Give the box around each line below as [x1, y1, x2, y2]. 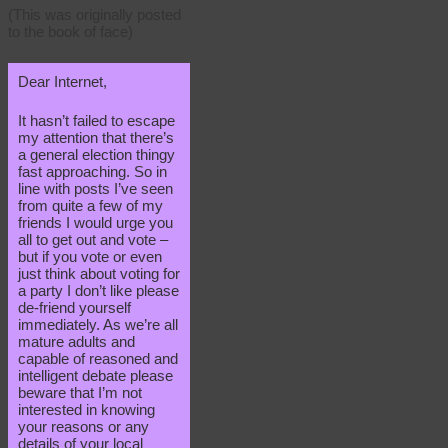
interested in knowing [18, 401, 155, 419]
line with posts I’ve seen [18, 180, 173, 198]
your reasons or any [18, 418, 149, 436]
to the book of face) [8, 23, 133, 41]
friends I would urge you [18, 214, 173, 232]
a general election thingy [18, 146, 175, 164]
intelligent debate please [18, 367, 173, 385]
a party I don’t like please [18, 282, 179, 300]
